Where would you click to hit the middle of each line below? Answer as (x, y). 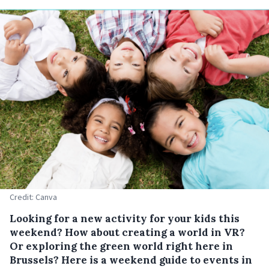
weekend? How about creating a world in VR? (127, 232)
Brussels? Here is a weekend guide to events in (131, 260)
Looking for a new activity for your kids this (125, 219)
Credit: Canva (33, 197)
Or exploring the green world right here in (121, 246)
